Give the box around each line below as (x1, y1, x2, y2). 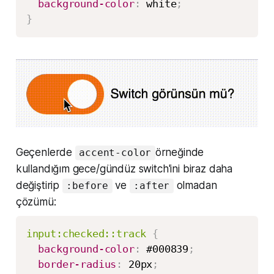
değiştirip (15, 179, 62, 192)
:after (133, 180, 170, 192)
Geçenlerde (15, 146, 75, 159)
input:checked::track (26, 227, 147, 240)
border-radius (38, 257, 117, 270)
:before (66, 180, 109, 192)
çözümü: (15, 196, 56, 209)
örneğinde (155, 146, 204, 159)
